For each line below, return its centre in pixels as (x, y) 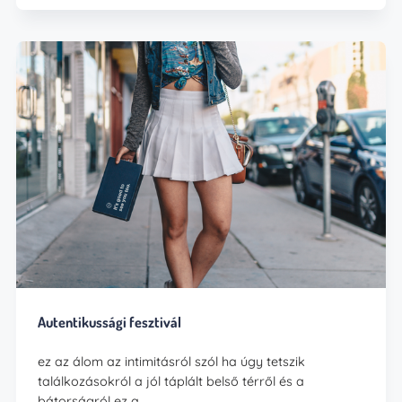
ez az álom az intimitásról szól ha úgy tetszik (172, 362)
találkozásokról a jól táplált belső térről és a (171, 382)
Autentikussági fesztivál (110, 322)
